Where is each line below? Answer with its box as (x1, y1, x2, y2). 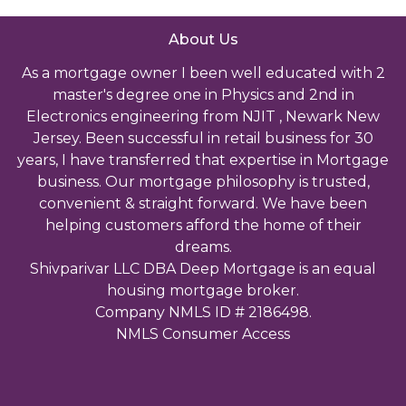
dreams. (174, 237, 232, 256)
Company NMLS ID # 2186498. (94, 303, 312, 321)
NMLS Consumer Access (116, 324, 290, 343)
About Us (168, 30, 238, 48)
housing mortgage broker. (107, 281, 299, 299)
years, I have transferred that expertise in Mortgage (17, 150, 389, 169)
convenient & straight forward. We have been (39, 194, 367, 212)
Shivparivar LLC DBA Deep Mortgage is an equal (30, 259, 376, 277)
